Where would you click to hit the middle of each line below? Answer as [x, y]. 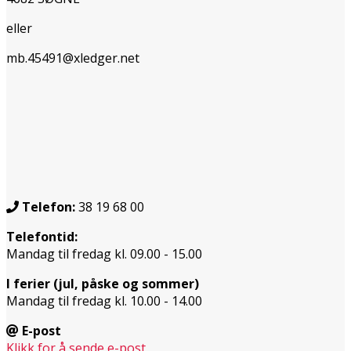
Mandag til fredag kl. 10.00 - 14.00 [104, 300]
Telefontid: [43, 236]
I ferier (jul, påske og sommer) [104, 283]
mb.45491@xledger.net [73, 58]
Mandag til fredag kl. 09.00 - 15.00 [104, 253]
